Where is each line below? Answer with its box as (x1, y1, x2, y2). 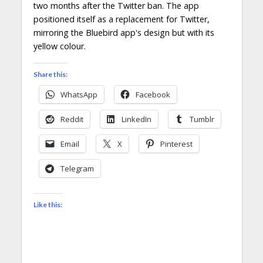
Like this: (33, 200, 62, 209)
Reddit (60, 114, 83, 125)
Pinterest (160, 139, 193, 150)
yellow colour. (33, 40, 86, 52)
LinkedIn (121, 114, 151, 125)
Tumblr (189, 114, 214, 125)
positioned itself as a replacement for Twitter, (33, 13, 210, 25)
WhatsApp (60, 89, 97, 100)
